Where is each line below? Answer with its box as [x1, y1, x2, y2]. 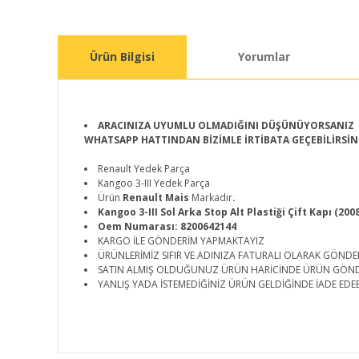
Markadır [192, 191, 232, 204]
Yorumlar [238, 49, 290, 64]
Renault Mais [123, 191, 192, 204]
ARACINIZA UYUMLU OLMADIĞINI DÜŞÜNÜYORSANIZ [98, 119, 354, 132]
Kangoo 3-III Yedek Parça [98, 176, 210, 190]
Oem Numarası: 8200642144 [98, 220, 236, 233]
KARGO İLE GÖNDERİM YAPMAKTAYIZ [98, 234, 264, 248]
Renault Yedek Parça [98, 162, 190, 175]
